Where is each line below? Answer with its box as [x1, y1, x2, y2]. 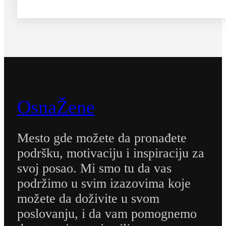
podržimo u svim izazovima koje [17, 176, 191, 191]
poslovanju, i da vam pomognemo [17, 206, 197, 221]
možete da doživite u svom [17, 191, 159, 206]
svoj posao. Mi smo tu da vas [17, 161, 172, 176]
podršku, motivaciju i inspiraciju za [17, 146, 204, 161]
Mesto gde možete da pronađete [17, 131, 187, 146]
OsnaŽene [17, 96, 95, 118]
